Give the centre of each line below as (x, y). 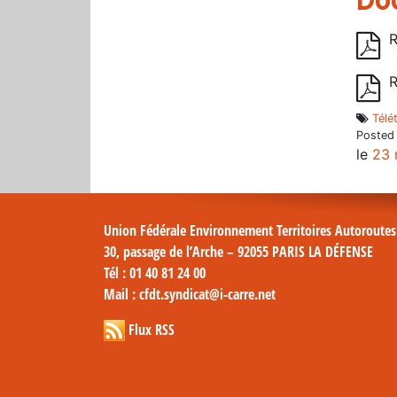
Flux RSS (152, 329)
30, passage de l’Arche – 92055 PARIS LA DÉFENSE (238, 251)
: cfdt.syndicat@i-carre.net (202, 294)
